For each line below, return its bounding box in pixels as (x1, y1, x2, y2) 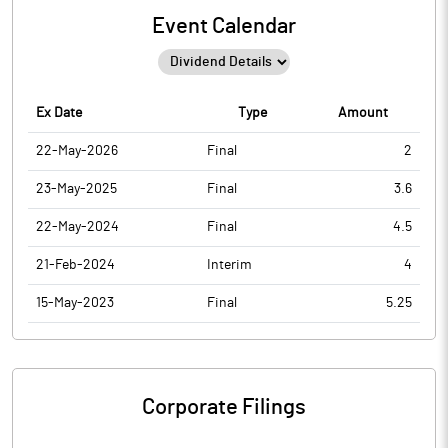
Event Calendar (152, 15, 296, 37)
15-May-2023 (36, 296, 114, 310)
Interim (207, 258, 252, 272)
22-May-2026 (36, 144, 118, 158)
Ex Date (36, 106, 82, 120)
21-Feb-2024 (36, 258, 115, 272)
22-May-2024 (36, 220, 119, 234)
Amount (337, 106, 388, 120)
